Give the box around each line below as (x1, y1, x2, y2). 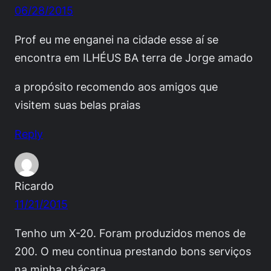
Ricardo (15, 179, 54, 193)
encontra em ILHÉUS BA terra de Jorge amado (15, 50, 253, 64)
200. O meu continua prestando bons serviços (15, 244, 251, 258)
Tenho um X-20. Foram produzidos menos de (15, 226, 246, 240)
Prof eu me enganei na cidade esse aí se (15, 32, 218, 46)
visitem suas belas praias (15, 97, 140, 111)
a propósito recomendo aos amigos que (15, 79, 218, 93)
